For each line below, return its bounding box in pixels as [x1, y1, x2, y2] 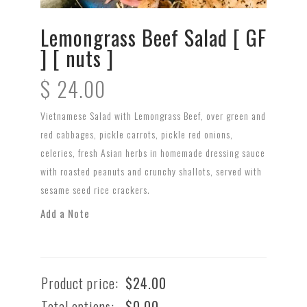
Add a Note [40, 205, 90, 221]
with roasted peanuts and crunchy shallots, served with [40, 163, 262, 178]
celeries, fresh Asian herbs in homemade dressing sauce [40, 145, 265, 160]
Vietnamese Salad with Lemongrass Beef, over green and [40, 108, 266, 123]
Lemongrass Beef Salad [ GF [40, 21, 267, 53]
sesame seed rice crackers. [40, 182, 150, 197]
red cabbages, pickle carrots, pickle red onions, [40, 126, 233, 141]
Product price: [41, 272, 119, 293]
